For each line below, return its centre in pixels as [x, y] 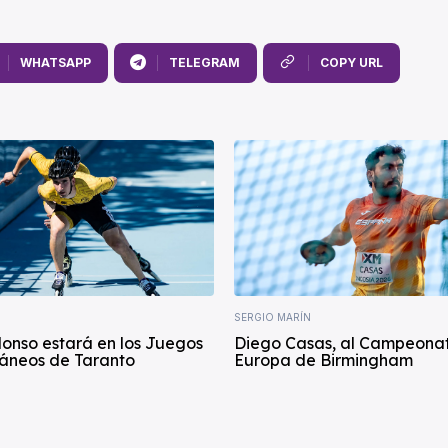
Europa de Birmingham [323, 359]
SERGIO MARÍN [272, 316]
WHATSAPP [55, 63]
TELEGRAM [204, 63]
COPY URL [351, 63]
